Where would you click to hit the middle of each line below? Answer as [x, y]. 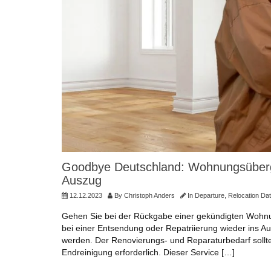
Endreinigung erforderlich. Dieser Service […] [148, 252]
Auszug [82, 180]
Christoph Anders [149, 195]
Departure [210, 195]
